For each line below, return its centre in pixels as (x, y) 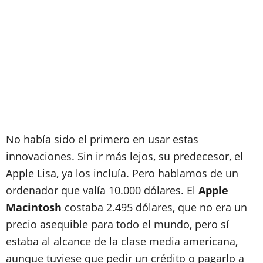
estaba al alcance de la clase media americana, (122, 241)
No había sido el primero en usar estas (102, 139)
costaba (84, 207)
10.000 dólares (145, 190)
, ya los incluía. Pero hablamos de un (147, 173)
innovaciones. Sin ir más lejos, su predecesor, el (124, 156)
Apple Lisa (31, 173)
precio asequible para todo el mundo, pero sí (117, 224)
